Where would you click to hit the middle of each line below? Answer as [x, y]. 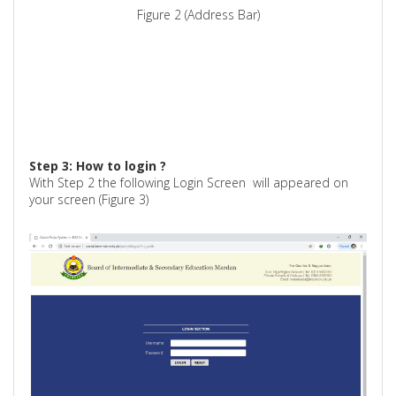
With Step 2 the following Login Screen [140, 182]
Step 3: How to [77, 165]
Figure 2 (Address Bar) [198, 14]
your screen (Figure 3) [89, 199]
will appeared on [301, 182]
